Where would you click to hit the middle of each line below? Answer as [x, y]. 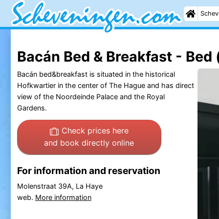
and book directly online [89, 143]
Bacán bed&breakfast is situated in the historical [96, 74]
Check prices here [95, 131]
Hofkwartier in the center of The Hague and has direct [105, 85]
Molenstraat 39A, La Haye [60, 186]
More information [63, 197]
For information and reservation [88, 170]
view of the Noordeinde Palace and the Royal [91, 96]
